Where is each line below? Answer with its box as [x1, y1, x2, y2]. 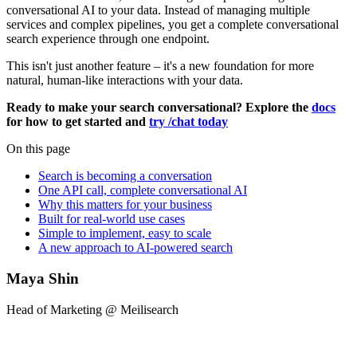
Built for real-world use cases [38, 212, 185, 226]
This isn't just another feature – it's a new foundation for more [6, 59, 314, 73]
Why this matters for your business [38, 198, 212, 212]
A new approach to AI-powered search [38, 241, 233, 255]
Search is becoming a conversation [38, 169, 212, 183]
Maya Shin [6, 269, 79, 287]
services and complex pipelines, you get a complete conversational [6, 18, 339, 32]
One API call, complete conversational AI [38, 183, 247, 198]
